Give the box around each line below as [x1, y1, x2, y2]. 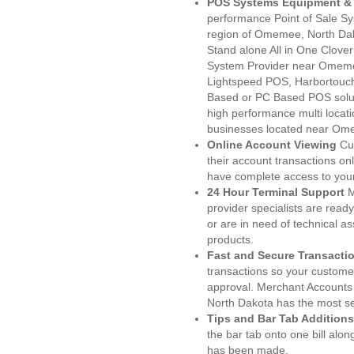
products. [207, 233, 254, 246]
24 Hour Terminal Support [207, 186, 345, 198]
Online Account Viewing [207, 138, 340, 151]
